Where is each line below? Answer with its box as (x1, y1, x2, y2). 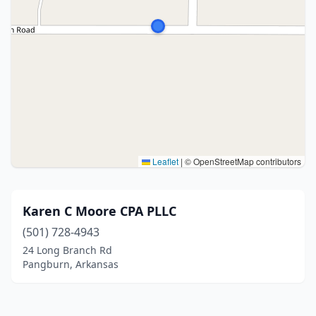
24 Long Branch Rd (23, 243, 112, 257)
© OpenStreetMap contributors (183, 155, 301, 167)
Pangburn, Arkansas (23, 257, 119, 271)
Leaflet (150, 155, 178, 167)
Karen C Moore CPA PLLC (23, 202, 176, 219)
